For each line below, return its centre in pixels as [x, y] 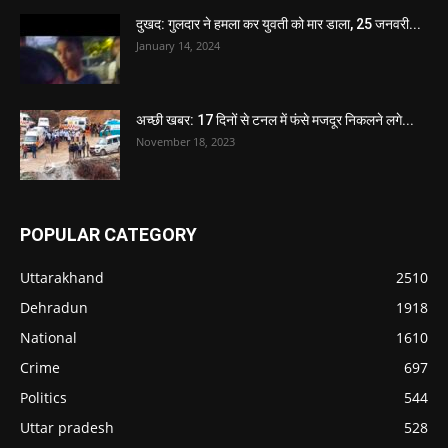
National [48, 338]
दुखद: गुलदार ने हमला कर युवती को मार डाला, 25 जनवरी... [278, 24]
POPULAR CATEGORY [108, 235]
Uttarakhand [62, 278]
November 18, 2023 [185, 142]
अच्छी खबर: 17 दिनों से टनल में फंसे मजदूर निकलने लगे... [275, 120]
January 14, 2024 [178, 46]
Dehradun [54, 308]
